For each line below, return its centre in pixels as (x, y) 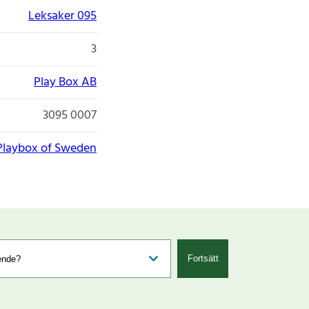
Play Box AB (65, 82)
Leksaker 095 (62, 16)
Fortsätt (203, 259)
